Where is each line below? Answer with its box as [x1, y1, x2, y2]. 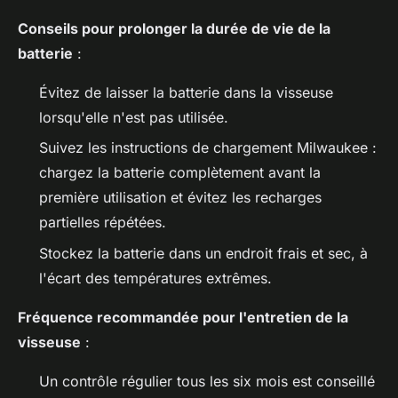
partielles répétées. [39, 213, 166, 232]
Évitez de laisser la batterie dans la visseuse [39, 84, 333, 102]
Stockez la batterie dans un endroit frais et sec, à [39, 243, 368, 262]
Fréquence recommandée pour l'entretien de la [18, 307, 348, 326]
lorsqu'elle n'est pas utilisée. [39, 108, 228, 127]
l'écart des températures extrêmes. [39, 268, 272, 287]
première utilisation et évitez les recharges [39, 188, 322, 207]
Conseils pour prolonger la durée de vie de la [18, 20, 330, 38]
